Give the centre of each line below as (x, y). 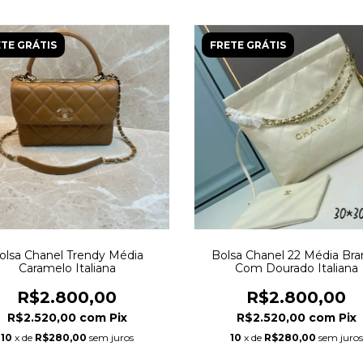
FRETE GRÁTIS (248, 45)
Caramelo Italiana (67, 269)
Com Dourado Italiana (296, 269)
